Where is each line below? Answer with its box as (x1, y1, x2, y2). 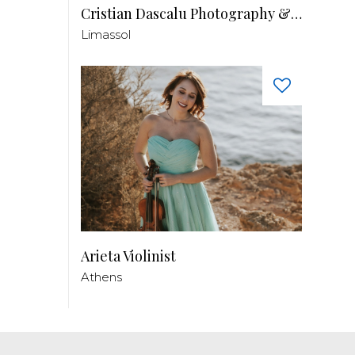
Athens (81, 269, 122, 285)
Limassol (81, 26, 131, 42)
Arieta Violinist (81, 246, 176, 266)
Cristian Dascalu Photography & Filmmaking (291, 3, 302, 23)
